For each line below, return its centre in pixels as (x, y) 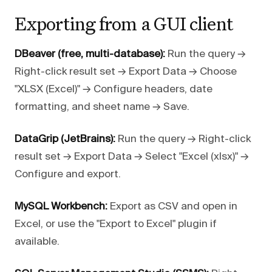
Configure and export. (68, 174)
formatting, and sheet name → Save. (102, 107)
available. (37, 242)
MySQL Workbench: (61, 206)
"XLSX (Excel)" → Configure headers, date (114, 89)
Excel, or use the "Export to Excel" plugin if (116, 224)
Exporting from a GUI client (124, 23)
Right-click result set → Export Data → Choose (126, 72)
